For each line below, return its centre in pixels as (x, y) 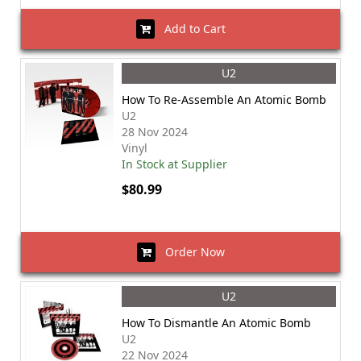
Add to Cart (190, 29)
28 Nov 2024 (155, 132)
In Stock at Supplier (174, 164)
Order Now (190, 252)
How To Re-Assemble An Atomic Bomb (224, 100)
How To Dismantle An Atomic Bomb (216, 323)
